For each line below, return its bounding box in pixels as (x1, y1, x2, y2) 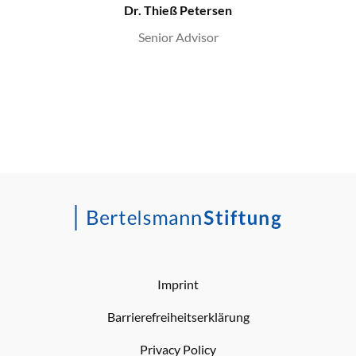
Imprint (157, 277, 199, 292)
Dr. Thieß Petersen (124, 2, 232, 18)
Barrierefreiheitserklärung (106, 309, 250, 325)
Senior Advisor (137, 29, 219, 45)
